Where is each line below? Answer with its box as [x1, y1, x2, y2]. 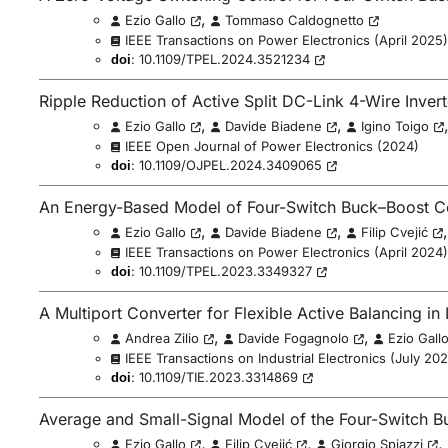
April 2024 [378, 244, 443, 260]
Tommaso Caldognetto [224, 12, 364, 28]
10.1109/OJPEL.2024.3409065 [138, 157, 322, 173]
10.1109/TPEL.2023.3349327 [138, 263, 312, 279]
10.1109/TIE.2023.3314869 [138, 369, 298, 385]
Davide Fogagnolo [237, 330, 349, 346]
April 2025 [378, 32, 443, 48]
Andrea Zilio [124, 330, 199, 346]
